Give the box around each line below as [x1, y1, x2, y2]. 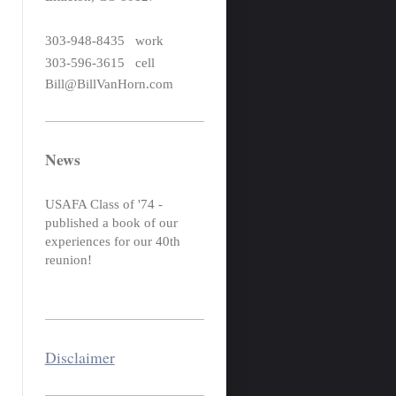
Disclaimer [44, 346, 115, 368]
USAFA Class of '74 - [44, 197, 163, 211]
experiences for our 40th [44, 234, 180, 248]
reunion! [44, 253, 92, 267]
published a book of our [44, 216, 178, 230]
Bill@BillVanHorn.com [44, 77, 173, 92]
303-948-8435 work [44, 33, 164, 48]
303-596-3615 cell [44, 55, 155, 70]
